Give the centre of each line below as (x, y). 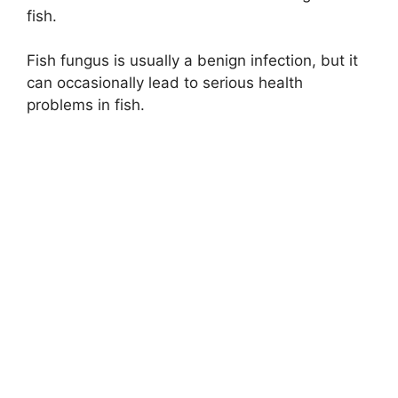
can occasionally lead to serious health (165, 83)
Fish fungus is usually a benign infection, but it (192, 61)
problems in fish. (86, 105)
